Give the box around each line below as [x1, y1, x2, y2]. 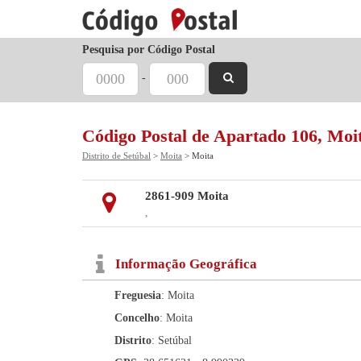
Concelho [114, 312, 160, 324]
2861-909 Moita [144, 189, 229, 202]
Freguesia [114, 289, 161, 301]
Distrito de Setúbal [82, 151, 151, 160]
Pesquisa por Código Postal [82, 44, 215, 56]
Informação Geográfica [115, 256, 257, 272]
